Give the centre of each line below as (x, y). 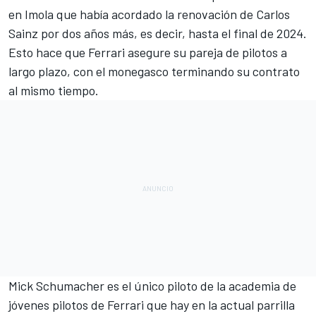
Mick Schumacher (56, 285)
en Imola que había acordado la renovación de (132, 14)
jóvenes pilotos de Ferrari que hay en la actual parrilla (152, 304)
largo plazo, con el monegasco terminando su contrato (154, 71)
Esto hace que (48, 52)
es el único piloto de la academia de (200, 285)
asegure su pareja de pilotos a (206, 52)
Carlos (273, 14)
